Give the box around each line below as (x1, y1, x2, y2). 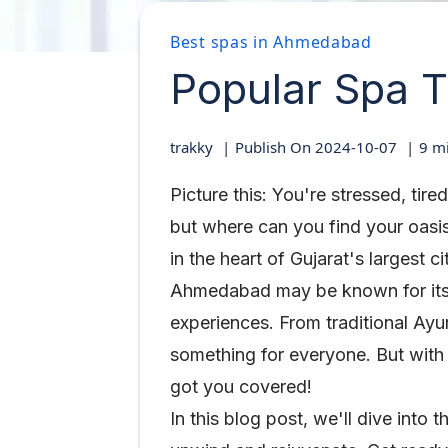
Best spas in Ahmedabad (170, 31, 372, 53)
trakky (170, 137, 213, 157)
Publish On (235, 137, 315, 157)
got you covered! (170, 376, 312, 397)
